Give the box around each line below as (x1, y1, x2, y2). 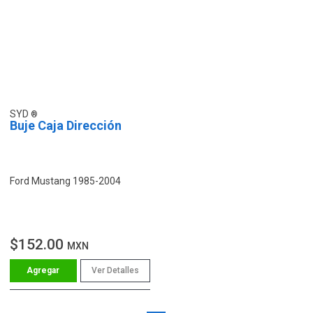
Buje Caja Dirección (10, 117, 122, 133)
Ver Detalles (91, 265, 139, 275)
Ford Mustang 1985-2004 (10, 175, 121, 187)
